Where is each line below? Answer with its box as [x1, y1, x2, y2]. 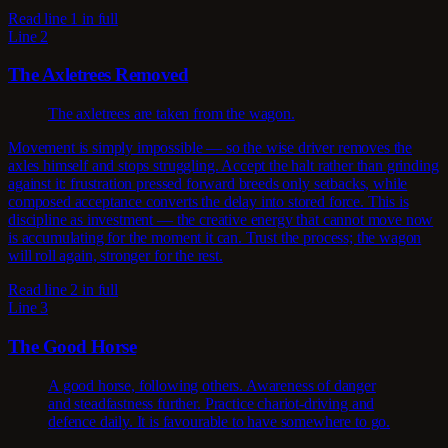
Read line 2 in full [8, 281, 118, 299]
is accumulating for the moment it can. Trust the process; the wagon [8, 229, 422, 247]
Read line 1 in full [8, 9, 118, 27]
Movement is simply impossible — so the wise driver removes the [8, 139, 413, 157]
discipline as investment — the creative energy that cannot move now [8, 211, 434, 229]
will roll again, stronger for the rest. [8, 247, 223, 265]
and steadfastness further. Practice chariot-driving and [48, 394, 375, 412]
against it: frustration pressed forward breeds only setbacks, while [8, 175, 408, 193]
